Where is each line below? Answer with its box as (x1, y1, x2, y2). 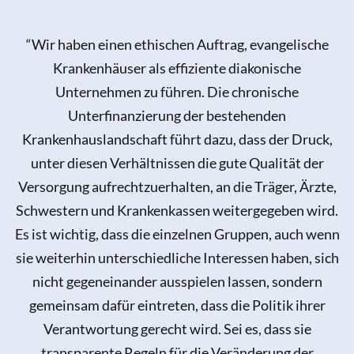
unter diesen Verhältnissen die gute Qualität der (30, 154, 324, 172)
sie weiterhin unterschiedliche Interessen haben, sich (15, 249, 339, 267)
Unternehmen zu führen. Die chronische (55, 83, 299, 101)
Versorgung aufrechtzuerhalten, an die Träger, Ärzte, (17, 178, 337, 196)
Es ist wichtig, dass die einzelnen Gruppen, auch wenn (14, 225, 340, 243)
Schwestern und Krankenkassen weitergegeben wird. (16, 201, 338, 220)
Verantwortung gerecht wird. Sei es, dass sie (43, 320, 311, 338)
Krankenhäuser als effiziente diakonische (53, 59, 301, 77)
